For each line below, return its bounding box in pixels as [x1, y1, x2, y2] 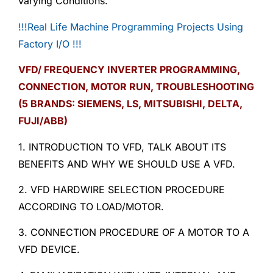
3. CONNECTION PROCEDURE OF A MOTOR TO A [18, 226, 249, 239]
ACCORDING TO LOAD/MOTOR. [18, 200, 164, 213]
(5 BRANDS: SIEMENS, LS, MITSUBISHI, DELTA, [18, 97, 243, 110]
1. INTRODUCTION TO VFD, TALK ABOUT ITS [18, 140, 226, 153]
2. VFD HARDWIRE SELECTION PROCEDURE [18, 183, 225, 196]
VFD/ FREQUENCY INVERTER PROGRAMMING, [18, 63, 240, 76]
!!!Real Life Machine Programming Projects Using [18, 20, 243, 33]
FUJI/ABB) [18, 115, 68, 127]
